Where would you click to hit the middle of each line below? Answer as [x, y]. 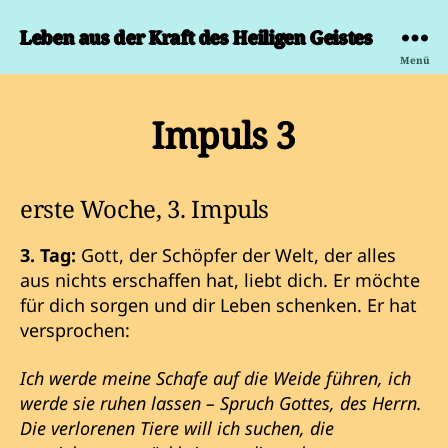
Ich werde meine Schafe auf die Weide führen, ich [215, 377]
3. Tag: [48, 255]
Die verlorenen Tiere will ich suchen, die [177, 427]
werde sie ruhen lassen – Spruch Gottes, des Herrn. [221, 402]
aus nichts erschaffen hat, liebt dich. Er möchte [220, 280]
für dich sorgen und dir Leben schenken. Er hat [218, 305]
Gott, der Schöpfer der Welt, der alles [236, 255]
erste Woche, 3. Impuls [145, 208]
